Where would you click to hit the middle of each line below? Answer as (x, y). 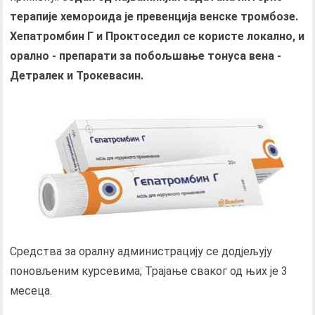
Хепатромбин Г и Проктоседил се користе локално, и (157, 37)
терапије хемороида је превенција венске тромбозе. (154, 17)
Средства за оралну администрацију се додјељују (141, 251)
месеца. (31, 290)
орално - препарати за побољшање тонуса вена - (146, 56)
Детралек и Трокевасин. (77, 76)
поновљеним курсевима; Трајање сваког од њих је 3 (149, 271)
